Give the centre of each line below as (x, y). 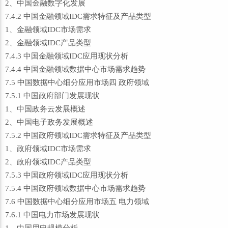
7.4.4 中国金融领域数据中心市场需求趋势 (75, 69)
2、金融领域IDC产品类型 (48, 43)
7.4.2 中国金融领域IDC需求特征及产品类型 (78, 16)
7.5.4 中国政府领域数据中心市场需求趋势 (75, 188)
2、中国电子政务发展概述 (49, 122)
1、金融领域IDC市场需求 (48, 30)
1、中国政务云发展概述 (45, 109)
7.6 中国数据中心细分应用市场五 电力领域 (77, 202)
